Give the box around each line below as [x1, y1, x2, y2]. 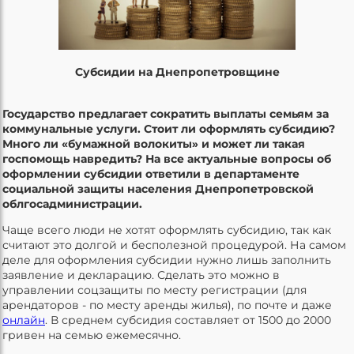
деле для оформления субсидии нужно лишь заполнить [2, 252, 331, 267]
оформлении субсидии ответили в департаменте [2, 166, 299, 181]
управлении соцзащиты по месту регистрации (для [2, 282, 307, 297]
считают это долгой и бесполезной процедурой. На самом [2, 237, 346, 252]
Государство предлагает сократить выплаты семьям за [2, 106, 329, 121]
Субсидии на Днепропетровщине [74, 64, 280, 79]
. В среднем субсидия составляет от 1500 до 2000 [45, 312, 331, 327]
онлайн [2, 312, 45, 327]
